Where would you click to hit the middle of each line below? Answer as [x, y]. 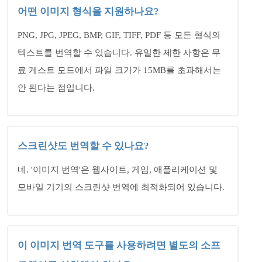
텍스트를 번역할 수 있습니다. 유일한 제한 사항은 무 [119, 53]
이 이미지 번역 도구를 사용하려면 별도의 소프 [119, 245]
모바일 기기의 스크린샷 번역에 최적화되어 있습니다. [121, 187]
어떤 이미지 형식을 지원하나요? [88, 11]
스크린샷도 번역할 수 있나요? [83, 146]
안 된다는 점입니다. [56, 88]
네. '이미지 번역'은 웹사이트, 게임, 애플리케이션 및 [118, 170]
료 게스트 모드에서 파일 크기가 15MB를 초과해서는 [119, 70]
